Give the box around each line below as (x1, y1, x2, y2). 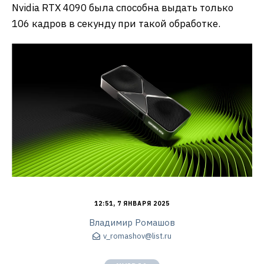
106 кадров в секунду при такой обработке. (12, 17, 220, 30)
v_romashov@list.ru (103, 231, 171, 242)
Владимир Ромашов (89, 216, 175, 228)
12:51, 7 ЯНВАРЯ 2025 (94, 199, 170, 207)
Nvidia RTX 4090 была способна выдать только (12, 1, 233, 14)
